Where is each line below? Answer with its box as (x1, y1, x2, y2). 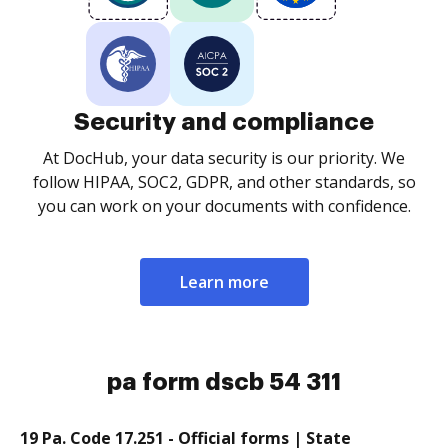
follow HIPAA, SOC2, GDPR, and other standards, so (32, 171, 416, 193)
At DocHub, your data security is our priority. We (43, 147, 405, 169)
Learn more (179, 271, 269, 293)
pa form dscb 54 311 (107, 370, 341, 394)
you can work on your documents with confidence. (37, 195, 411, 217)
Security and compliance (74, 110, 374, 134)
